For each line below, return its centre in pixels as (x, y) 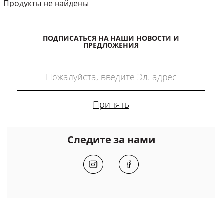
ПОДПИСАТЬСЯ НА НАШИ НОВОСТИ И (111, 38)
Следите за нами (111, 140)
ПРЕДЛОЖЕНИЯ (111, 45)
